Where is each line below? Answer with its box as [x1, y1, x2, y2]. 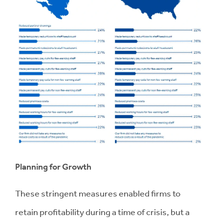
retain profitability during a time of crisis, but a [15, 206, 190, 217]
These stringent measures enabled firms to [15, 187, 180, 198]
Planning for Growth [15, 160, 91, 173]
